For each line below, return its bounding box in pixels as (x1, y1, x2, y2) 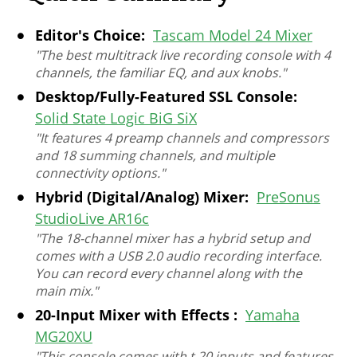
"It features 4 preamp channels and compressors (35, 129, 329, 147)
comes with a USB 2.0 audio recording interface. (35, 247, 322, 265)
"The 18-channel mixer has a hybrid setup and (35, 229, 310, 248)
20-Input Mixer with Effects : (35, 305, 237, 325)
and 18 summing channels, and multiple (35, 147, 275, 165)
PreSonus (257, 187, 320, 207)
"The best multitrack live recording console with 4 (35, 46, 331, 65)
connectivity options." (35, 164, 165, 182)
